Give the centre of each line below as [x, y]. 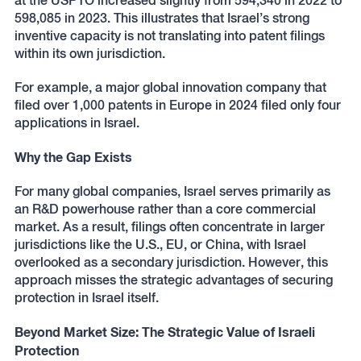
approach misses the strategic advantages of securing [173, 280]
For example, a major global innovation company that [170, 87]
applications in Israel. [77, 123]
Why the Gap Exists [73, 157]
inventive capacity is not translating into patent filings [169, 36]
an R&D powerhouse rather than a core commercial [165, 209]
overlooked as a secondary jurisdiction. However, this [171, 262]
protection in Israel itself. [86, 298]
